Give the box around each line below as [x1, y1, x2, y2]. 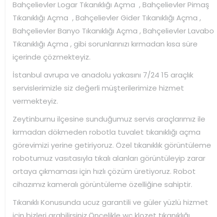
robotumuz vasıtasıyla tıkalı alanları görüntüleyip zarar [13, 153, 205, 163]
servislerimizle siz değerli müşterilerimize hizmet [13, 82, 184, 93]
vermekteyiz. [13, 95, 58, 106]
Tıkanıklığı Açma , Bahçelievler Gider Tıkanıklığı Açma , [13, 12, 201, 23]
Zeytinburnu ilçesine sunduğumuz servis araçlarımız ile [13, 113, 205, 124]
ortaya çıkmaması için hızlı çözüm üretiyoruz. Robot [13, 166, 196, 176]
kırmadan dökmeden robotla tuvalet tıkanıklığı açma [13, 126, 201, 137]
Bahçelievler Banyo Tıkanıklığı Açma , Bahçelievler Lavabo [13, 25, 214, 36]
